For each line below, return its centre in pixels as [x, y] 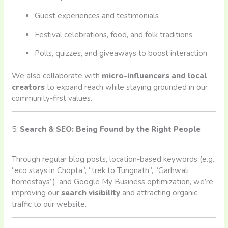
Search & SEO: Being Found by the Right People [110, 129]
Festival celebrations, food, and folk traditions [114, 34]
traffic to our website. [49, 204]
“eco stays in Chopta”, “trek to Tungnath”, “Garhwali [101, 170]
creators [28, 87]
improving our [37, 193]
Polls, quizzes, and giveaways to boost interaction [121, 53]
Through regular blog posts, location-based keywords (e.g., [114, 159]
